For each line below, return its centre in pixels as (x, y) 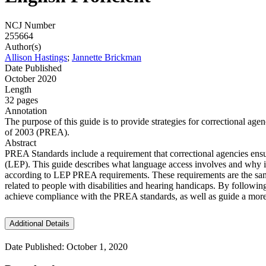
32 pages (21, 100)
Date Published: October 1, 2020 (66, 246)
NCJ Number (30, 25)
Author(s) (23, 46)
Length (18, 89)
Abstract (20, 142)
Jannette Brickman (107, 57)
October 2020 (31, 78)
